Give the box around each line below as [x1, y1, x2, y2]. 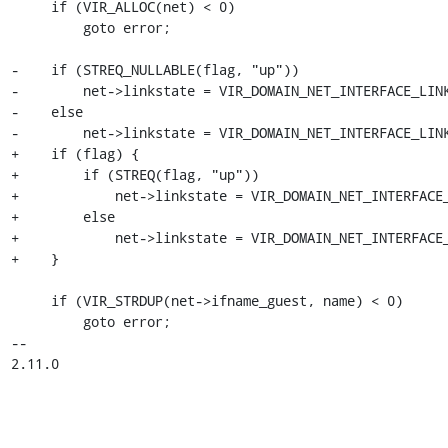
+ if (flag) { [10, 143, 139, 163]
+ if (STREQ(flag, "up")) [10, 164, 259, 184]
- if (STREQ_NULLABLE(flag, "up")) [10, 59, 299, 79]
